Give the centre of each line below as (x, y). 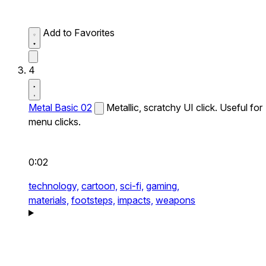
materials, (49, 200)
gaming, (163, 186)
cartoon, (99, 186)
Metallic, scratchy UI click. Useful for (184, 107)
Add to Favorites (79, 33)
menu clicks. (55, 122)
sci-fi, (132, 186)
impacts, (135, 200)
